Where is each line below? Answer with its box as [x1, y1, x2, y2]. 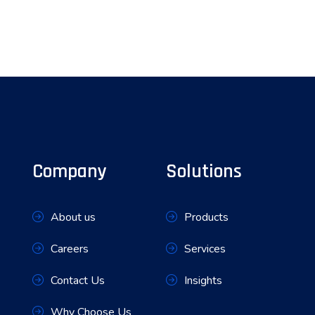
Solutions [166, 158, 242, 184]
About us [51, 209, 96, 225]
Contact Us [51, 272, 105, 288]
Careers [51, 240, 89, 257]
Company [32, 158, 107, 184]
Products [184, 209, 229, 225]
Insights [184, 272, 222, 288]
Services [184, 240, 226, 257]
